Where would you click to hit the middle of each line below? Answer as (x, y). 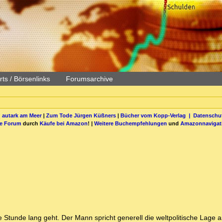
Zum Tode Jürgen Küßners (81, 115)
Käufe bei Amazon (64, 123)
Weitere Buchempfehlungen (131, 123)
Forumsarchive (89, 79)
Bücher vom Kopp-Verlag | (157, 115)
